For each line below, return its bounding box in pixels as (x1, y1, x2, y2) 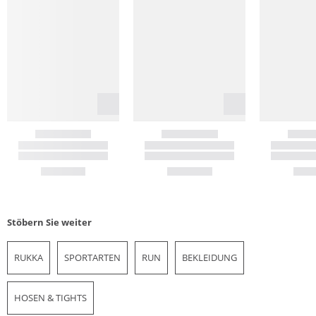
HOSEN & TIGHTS (14, 291, 87, 304)
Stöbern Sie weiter (7, 215, 92, 229)
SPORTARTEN (64, 250, 121, 264)
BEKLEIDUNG (182, 250, 237, 264)
